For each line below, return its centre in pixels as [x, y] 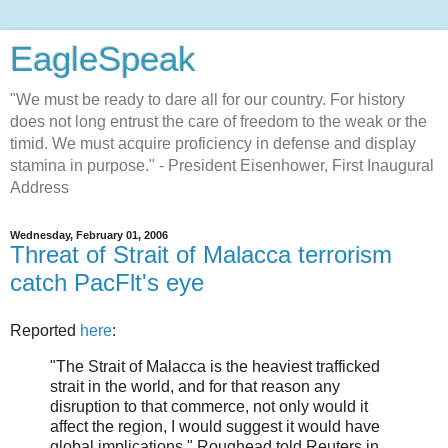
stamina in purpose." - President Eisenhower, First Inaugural [222, 165]
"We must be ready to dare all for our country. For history [207, 99]
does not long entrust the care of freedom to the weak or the [218, 121]
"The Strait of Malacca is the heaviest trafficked [215, 366]
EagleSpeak [103, 59]
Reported [45, 330]
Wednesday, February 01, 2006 [89, 235]
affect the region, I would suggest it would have [215, 426]
